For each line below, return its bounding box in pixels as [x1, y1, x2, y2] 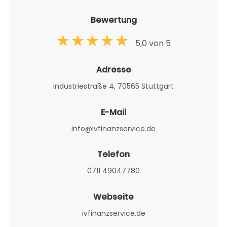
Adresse [96, 64, 131, 76]
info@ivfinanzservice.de [71, 123, 156, 134]
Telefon [97, 148, 130, 161]
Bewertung [90, 14, 137, 26]
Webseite [93, 191, 134, 203]
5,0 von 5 [135, 37, 171, 49]
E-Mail [101, 106, 126, 118]
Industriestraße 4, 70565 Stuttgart [53, 81, 174, 92]
